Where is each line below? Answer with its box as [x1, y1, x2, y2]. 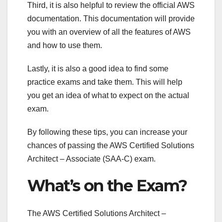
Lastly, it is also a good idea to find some [27, 64, 168, 73]
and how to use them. [27, 41, 102, 50]
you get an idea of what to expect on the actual [27, 91, 189, 100]
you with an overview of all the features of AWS [27, 27, 191, 36]
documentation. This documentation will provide [27, 14, 195, 23]
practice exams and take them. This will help [27, 77, 182, 86]
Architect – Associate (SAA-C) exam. [27, 154, 156, 163]
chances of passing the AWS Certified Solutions [27, 141, 194, 150]
